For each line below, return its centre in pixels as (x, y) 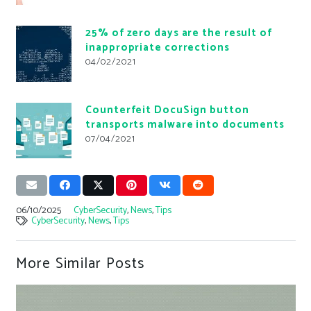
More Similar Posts (80, 264)
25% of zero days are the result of (179, 33)
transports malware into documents (185, 124)
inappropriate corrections (158, 48)
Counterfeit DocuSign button (167, 110)
